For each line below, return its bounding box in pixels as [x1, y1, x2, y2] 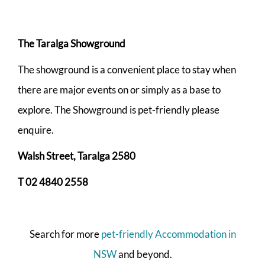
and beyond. [116, 247, 172, 260]
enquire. [18, 123, 54, 136]
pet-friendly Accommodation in [101, 227, 236, 240]
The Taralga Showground [18, 37, 125, 50]
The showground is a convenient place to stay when [18, 63, 236, 76]
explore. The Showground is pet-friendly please [18, 103, 219, 116]
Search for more [29, 227, 101, 240]
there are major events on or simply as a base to [18, 83, 221, 96]
